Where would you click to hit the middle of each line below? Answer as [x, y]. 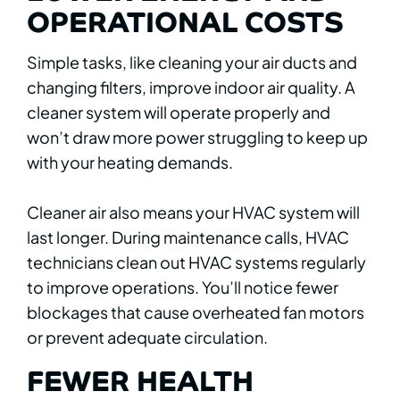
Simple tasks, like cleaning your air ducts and [192, 62]
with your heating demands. [130, 162]
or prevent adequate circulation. [147, 337]
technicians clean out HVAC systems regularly [196, 262]
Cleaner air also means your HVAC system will [193, 212]
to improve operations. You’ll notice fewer [183, 287]
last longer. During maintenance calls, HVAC [188, 237]
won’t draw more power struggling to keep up [197, 137]
